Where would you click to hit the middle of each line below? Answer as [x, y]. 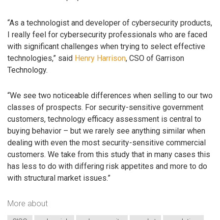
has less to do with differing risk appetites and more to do [107, 166]
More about [27, 203]
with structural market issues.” [59, 178]
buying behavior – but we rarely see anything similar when [106, 131]
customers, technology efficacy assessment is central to [104, 119]
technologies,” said [41, 58]
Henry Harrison [100, 58]
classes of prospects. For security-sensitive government [105, 108]
